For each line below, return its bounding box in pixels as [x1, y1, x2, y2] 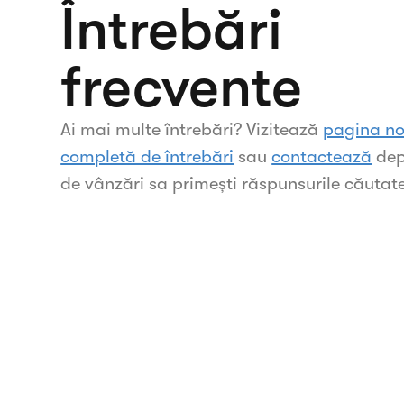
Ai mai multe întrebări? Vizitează [60, 119, 324, 140]
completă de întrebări [60, 146, 234, 167]
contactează [271, 146, 372, 167]
